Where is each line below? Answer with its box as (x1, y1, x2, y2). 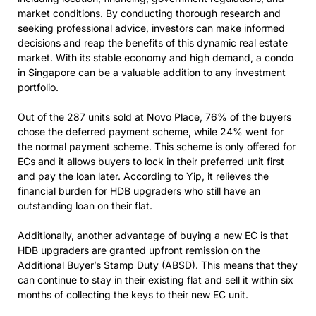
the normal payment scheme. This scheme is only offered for (18, 140, 296, 152)
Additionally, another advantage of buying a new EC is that (18, 229, 288, 241)
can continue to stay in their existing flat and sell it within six (18, 274, 293, 286)
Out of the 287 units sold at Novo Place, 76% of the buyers (18, 111, 291, 123)
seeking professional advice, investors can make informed (18, 22, 285, 34)
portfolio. (18, 81, 59, 93)
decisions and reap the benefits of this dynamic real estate (18, 37, 288, 49)
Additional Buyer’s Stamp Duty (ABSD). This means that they (18, 259, 298, 271)
